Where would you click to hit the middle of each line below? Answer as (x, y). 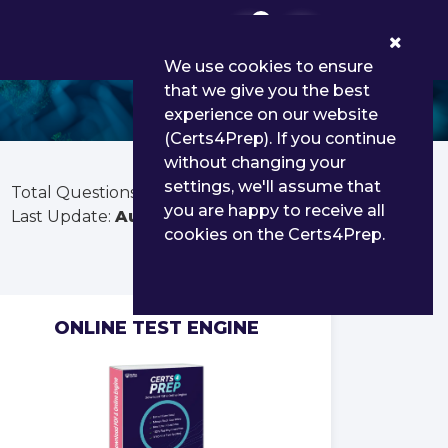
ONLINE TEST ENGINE (156, 328)
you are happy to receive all (274, 210)
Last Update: (63, 216)
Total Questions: (77, 192)
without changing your (255, 162)
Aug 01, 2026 (173, 216)
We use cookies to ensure (268, 66)
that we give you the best (267, 90)
